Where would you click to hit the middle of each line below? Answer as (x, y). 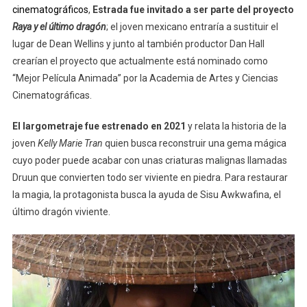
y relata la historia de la (236, 126)
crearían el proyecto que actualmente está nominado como (140, 61)
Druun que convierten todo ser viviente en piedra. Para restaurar (150, 177)
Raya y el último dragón (59, 26)
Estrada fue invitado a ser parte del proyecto (193, 9)
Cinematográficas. (52, 95)
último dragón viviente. (61, 211)
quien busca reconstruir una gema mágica (194, 143)
